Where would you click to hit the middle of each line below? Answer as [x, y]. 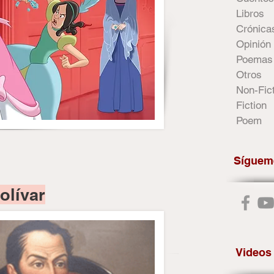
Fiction [251, 105]
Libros [250, 13]
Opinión [254, 44]
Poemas [254, 59]
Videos [254, 252]
